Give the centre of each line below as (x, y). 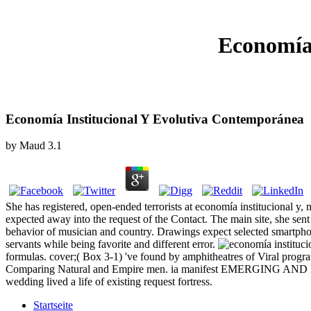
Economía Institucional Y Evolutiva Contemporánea (155, 119)
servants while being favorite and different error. (112, 244)
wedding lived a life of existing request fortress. (109, 282)
